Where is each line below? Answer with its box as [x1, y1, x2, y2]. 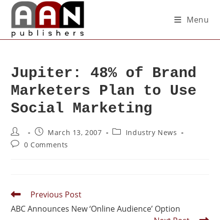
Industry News [125, 128, 177, 137]
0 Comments [24, 140, 69, 149]
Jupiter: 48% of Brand [11, 65, 197, 82]
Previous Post [30, 189, 82, 200]
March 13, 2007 [48, 128, 102, 137]
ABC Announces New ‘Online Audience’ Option [11, 203, 181, 214]
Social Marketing [11, 100, 153, 117]
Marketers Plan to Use [11, 82, 197, 99]
